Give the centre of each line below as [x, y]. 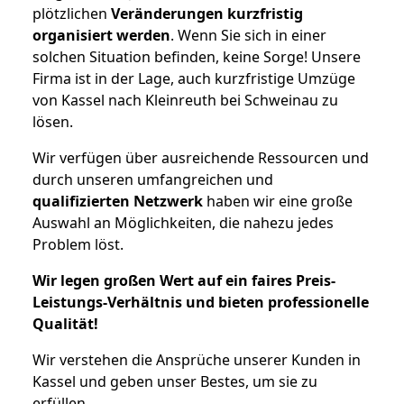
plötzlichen [72, 13]
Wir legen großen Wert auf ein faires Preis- [184, 280]
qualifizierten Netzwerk [118, 201]
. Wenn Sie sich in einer [248, 35]
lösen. [53, 121]
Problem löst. [78, 244]
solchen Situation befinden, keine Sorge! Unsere [197, 56]
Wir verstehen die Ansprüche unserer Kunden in [197, 359]
